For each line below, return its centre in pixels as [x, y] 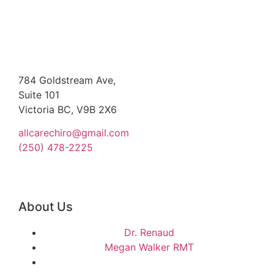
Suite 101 [39, 94]
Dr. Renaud [149, 232]
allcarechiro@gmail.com [74, 133]
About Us [46, 206]
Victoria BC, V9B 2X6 [68, 109]
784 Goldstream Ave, [67, 80]
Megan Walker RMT [149, 247]
